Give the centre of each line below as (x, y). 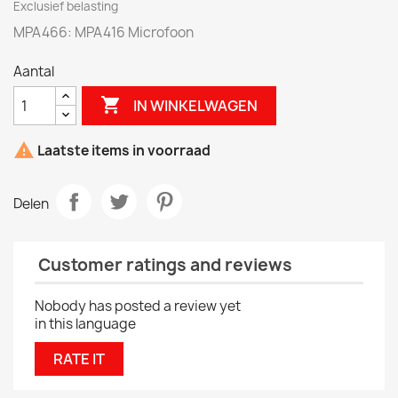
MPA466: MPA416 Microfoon (103, 32)
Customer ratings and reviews (163, 265)
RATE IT (79, 359)
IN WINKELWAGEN (196, 105)
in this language (85, 324)
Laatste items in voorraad (123, 151)
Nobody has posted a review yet (138, 306)
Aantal (34, 72)
